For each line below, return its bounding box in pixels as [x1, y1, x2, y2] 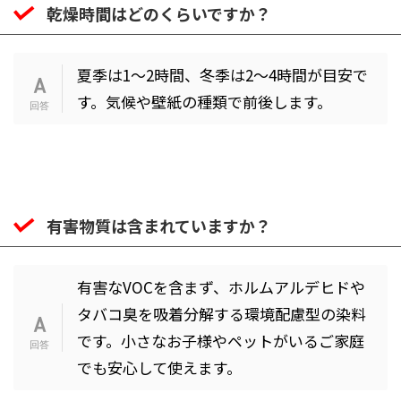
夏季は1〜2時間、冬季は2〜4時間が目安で [76, 63, 368, 86]
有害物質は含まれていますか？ [47, 213, 271, 237]
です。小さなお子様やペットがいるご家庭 [76, 328, 364, 352]
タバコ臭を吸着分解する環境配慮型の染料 [76, 302, 366, 325]
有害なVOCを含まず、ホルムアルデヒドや [76, 275, 365, 298]
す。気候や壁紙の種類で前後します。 [76, 90, 332, 113]
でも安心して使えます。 [76, 355, 242, 379]
